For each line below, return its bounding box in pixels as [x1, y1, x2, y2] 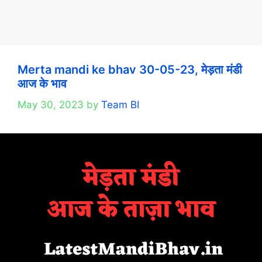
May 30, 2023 [18, 98, 84, 111]
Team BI [101, 98, 139, 111]
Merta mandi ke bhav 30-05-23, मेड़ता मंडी [18, 63, 242, 77]
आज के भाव [18, 77, 67, 91]
